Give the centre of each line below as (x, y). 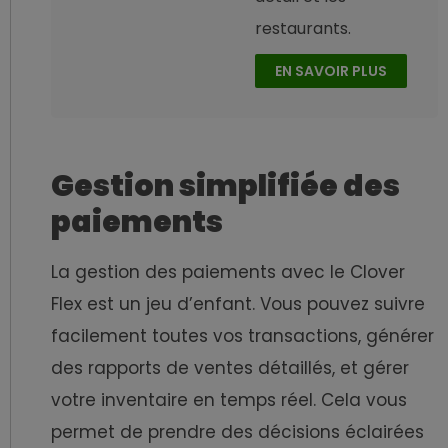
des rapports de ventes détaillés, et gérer (230, 368)
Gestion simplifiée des (225, 186)
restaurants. (302, 28)
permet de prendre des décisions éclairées (237, 432)
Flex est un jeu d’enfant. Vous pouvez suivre (238, 304)
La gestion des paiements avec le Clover (228, 272)
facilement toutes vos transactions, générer (242, 336)
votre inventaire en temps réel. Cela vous (229, 400)
